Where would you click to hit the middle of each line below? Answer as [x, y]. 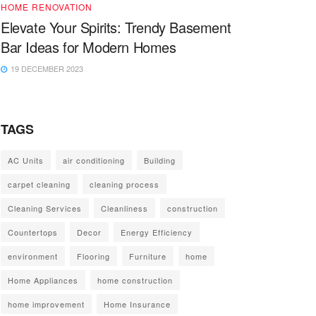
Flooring [93, 256]
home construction [135, 280]
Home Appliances [43, 280]
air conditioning [94, 160]
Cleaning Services [45, 208]
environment [33, 256]
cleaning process [124, 184]
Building [160, 160]
